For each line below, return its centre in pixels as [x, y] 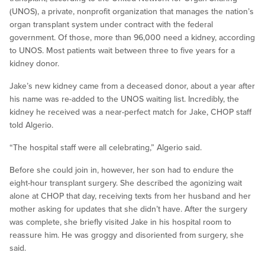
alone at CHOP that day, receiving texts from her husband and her [130, 196]
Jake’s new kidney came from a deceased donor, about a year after [132, 86]
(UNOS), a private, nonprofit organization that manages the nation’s [132, 12]
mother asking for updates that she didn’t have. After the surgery [128, 209]
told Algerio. [31, 125]
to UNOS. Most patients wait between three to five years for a [122, 51]
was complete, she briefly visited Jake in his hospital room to [120, 222]
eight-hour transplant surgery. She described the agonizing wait [126, 183]
